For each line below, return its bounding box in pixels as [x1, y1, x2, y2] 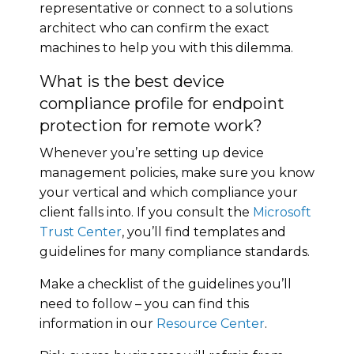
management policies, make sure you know [40, 164, 314, 180]
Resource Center [156, 315, 265, 331]
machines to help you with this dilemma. [40, 40, 293, 55]
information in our [40, 315, 156, 331]
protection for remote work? [40, 115, 262, 135]
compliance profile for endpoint [40, 93, 284, 113]
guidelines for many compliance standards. [40, 243, 310, 259]
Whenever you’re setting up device [40, 145, 264, 160]
